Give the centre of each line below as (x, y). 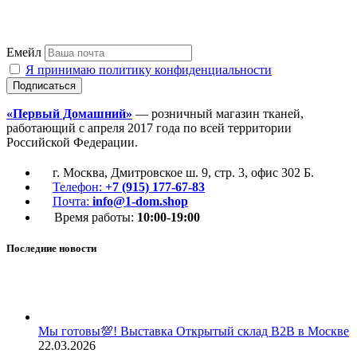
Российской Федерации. (72, 143)
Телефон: (79, 187)
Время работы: (96, 218)
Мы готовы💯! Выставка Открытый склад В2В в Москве (194, 331)
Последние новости (51, 249)
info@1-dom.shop (140, 202)
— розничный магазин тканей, (218, 114)
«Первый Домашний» (69, 114)
